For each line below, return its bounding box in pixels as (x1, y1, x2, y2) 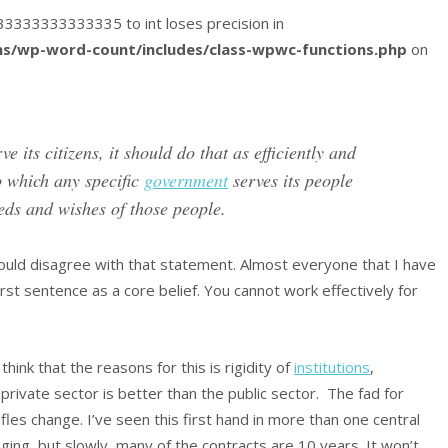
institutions (294, 356, 370, 377)
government (144, 168, 228, 193)
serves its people (228, 168, 353, 193)
